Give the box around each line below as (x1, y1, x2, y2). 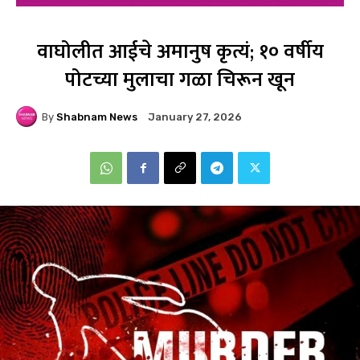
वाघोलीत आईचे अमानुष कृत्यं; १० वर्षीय (36, 35, 324, 69)
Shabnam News (56, 110, 137, 123)
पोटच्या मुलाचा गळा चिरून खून (65, 63, 295, 97)
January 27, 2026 (148, 111, 242, 124)
